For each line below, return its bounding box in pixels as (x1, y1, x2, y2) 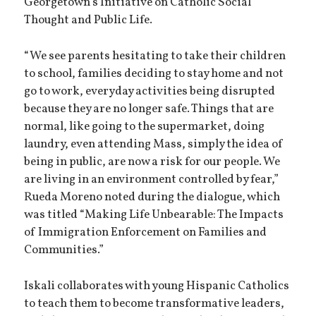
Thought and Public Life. (24, 12, 153, 30)
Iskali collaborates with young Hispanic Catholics (24, 277, 290, 295)
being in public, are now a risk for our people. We (24, 154, 281, 171)
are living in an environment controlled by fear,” (24, 171, 279, 189)
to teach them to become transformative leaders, (24, 295, 285, 312)
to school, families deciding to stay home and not (24, 66, 284, 83)
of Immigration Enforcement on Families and (24, 224, 267, 242)
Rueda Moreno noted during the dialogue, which (24, 189, 281, 207)
